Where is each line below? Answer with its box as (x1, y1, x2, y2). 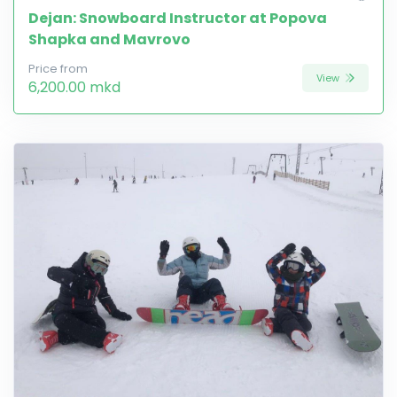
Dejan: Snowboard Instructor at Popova (28, 7, 327, 28)
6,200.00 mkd (28, 76, 121, 97)
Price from (28, 60, 88, 76)
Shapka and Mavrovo (28, 28, 191, 50)
